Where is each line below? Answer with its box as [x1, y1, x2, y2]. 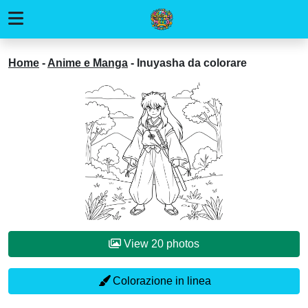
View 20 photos [166, 238, 199, 250]
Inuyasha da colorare [137, 57, 247, 69]
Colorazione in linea [109, 275, 211, 287]
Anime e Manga [47, 57, 128, 69]
